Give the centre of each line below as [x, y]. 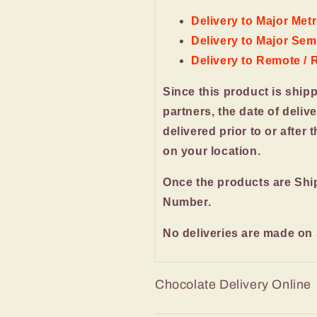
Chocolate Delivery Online [233, 285]
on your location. [212, 151]
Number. [189, 202]
